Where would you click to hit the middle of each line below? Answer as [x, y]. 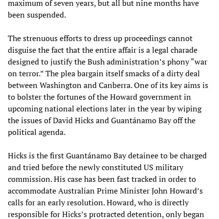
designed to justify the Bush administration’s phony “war [108, 61]
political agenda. [37, 132]
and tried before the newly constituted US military [96, 167]
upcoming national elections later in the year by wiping [105, 108]
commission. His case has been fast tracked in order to [102, 179]
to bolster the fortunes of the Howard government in [99, 97]
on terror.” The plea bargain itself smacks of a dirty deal [104, 73]
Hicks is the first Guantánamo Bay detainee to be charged [107, 155]
